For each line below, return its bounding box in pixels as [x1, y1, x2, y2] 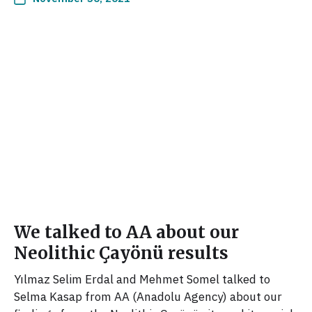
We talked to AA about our [14, 221, 239, 243]
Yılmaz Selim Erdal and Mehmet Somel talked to [14, 271, 270, 287]
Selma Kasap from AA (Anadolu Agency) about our [14, 288, 282, 304]
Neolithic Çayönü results [14, 242, 228, 264]
